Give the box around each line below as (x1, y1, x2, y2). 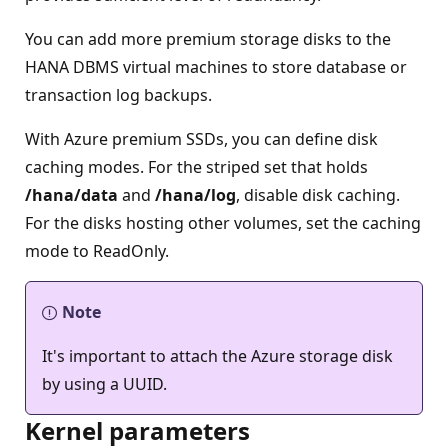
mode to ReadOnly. (25, 239, 169, 262)
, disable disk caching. (236, 183, 400, 206)
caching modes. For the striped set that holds (25, 155, 368, 178)
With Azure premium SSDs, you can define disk (25, 127, 378, 150)
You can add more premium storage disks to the (25, 27, 391, 50)
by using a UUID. (42, 372, 167, 395)
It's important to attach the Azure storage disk (42, 344, 393, 367)
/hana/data (25, 183, 118, 206)
